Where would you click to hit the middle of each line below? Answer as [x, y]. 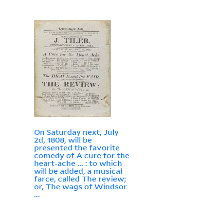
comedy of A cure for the [82, 155]
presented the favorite [77, 148]
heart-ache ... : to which [78, 163]
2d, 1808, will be [63, 140]
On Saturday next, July [76, 132]
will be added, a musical [78, 171]
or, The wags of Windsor [80, 187]
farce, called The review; [80, 179]
